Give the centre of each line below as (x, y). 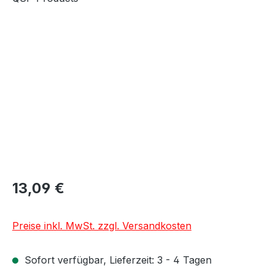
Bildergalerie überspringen (73, 36)
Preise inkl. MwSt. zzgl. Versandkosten (102, 225)
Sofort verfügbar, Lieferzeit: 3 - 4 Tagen (117, 260)
